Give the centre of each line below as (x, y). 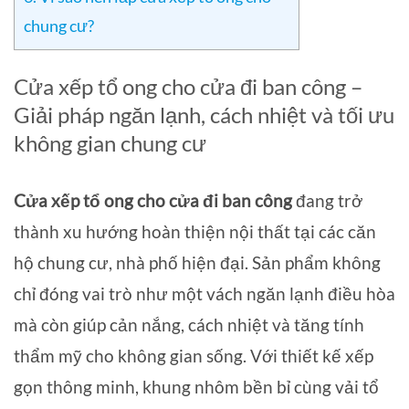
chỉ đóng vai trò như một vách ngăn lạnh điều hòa (204, 294)
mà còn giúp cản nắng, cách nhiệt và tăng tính (189, 325)
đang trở (327, 201)
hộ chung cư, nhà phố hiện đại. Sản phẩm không (197, 263)
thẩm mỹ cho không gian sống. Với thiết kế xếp (194, 356)
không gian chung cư (110, 142)
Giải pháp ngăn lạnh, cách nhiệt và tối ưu (204, 114)
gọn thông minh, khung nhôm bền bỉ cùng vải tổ (196, 387)
